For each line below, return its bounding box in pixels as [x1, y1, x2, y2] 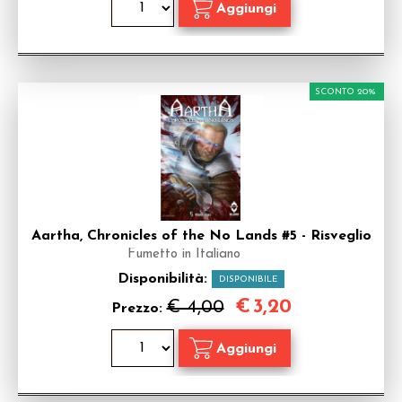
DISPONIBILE [219, 275, 277, 284]
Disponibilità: [118, 272, 212, 286]
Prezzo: [110, 301, 167, 316]
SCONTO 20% [315, 87, 376, 97]
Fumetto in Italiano [127, 248, 240, 261]
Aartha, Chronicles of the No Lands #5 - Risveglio [31, 229, 371, 243]
